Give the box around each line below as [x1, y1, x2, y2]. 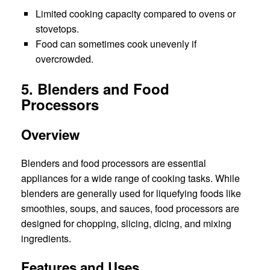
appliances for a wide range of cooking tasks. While [21, 171, 240, 185]
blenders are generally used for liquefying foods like [21, 186, 241, 200]
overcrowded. [36, 51, 93, 66]
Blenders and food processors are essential [21, 155, 206, 170]
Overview [21, 124, 80, 144]
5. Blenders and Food [21, 78, 169, 99]
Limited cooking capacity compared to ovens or [36, 6, 236, 20]
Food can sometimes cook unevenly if [36, 36, 196, 51]
